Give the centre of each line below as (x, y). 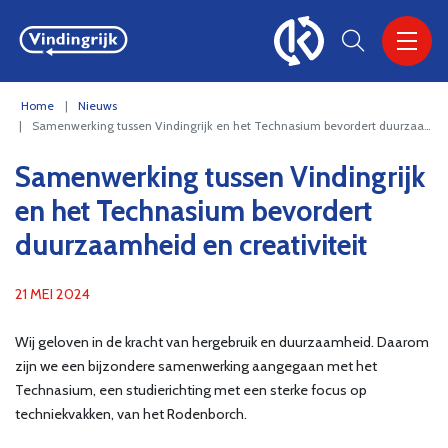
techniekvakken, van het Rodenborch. (131, 414)
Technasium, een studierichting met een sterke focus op (191, 390)
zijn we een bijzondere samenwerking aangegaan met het (196, 366)
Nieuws (98, 105)
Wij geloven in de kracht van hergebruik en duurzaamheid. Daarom (222, 342)
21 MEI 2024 (52, 294)
